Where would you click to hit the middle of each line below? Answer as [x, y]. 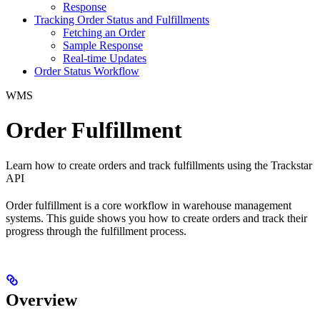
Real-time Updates [105, 58]
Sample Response [103, 45]
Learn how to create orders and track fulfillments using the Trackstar [159, 165]
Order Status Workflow [87, 71]
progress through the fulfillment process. [96, 231]
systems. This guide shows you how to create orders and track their [156, 218]
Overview [41, 300]
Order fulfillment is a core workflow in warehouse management [149, 205]
